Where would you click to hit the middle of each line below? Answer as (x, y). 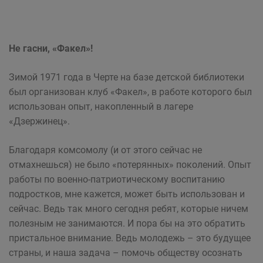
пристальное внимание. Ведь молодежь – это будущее (130, 238)
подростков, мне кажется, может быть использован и (127, 194)
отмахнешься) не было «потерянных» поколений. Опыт (130, 165)
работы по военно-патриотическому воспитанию (117, 179)
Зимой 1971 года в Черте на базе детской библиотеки (127, 77)
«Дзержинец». (39, 121)
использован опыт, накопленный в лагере (101, 107)
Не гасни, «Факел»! (51, 48)
